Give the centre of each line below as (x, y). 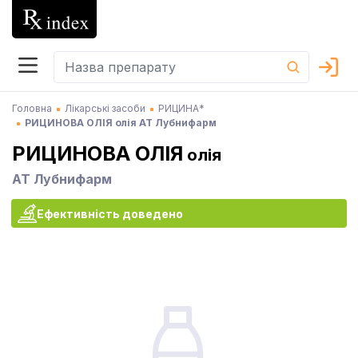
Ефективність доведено (110, 213)
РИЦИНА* (181, 108)
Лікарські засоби (105, 108)
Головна (32, 108)
